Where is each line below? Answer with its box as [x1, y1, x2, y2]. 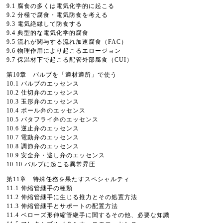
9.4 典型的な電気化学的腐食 [6, 29, 89, 36]
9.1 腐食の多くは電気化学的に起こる [6, 2, 114, 9]
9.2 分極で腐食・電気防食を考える [6, 11, 108, 18]
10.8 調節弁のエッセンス [6, 143, 79, 150]
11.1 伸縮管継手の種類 [6, 185, 73, 192]
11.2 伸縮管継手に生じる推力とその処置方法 [6, 194, 137, 201]
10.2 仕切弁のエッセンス [6, 89, 79, 96]
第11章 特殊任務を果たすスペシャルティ [6, 176, 130, 183]
